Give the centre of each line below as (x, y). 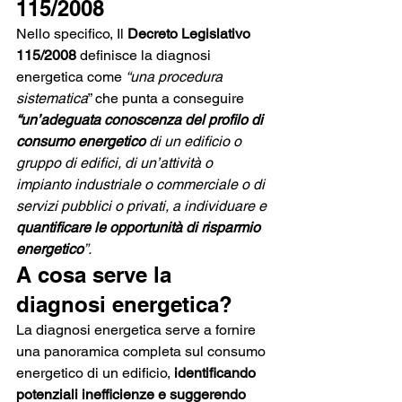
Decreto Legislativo (191, 34)
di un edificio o (195, 141)
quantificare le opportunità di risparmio (140, 227)
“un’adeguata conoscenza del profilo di (141, 120)
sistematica (52, 98)
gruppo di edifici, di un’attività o (116, 163)
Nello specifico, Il (72, 34)
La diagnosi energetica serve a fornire (138, 330)
